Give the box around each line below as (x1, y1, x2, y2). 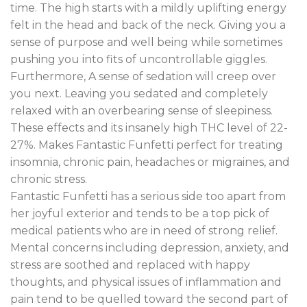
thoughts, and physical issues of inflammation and (10, 275, 282, 289)
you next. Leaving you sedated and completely (10, 87, 268, 101)
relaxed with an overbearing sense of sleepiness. (10, 104, 273, 118)
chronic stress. (10, 173, 87, 186)
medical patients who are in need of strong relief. (10, 224, 278, 238)
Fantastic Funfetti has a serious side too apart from (10, 190, 286, 204)
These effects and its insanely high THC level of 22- (10, 121, 288, 135)
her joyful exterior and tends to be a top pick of (10, 207, 269, 221)
